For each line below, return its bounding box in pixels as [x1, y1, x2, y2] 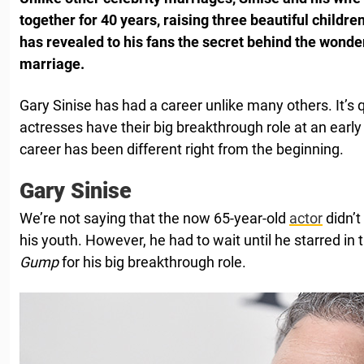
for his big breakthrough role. [58, 253, 246, 271]
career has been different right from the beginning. [19, 140, 344, 158]
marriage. [19, 54, 84, 72]
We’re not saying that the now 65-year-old [19, 209, 289, 227]
